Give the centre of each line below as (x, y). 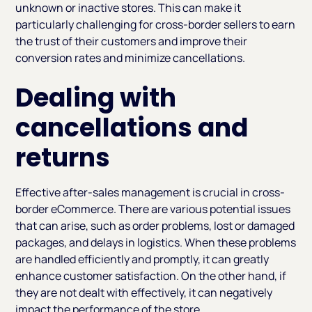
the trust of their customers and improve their (132, 41)
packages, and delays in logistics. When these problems (156, 243)
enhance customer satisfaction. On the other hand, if (151, 276)
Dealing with (96, 98)
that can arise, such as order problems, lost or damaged (155, 226)
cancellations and (132, 128)
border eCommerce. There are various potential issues (153, 209)
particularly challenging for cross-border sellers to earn (156, 25)
